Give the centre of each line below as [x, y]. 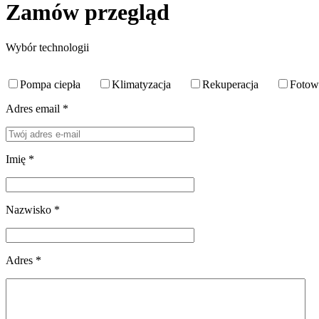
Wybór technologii [47, 47]
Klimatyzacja [141, 84]
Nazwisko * [33, 209]
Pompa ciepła [50, 84]
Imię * [20, 159]
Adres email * [37, 108]
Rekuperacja [230, 84]
